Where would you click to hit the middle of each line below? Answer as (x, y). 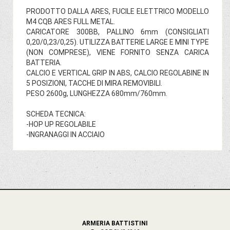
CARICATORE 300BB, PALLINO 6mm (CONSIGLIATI (118, 32)
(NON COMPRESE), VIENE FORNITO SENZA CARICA (118, 52)
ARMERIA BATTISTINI (115, 223)
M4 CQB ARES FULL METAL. (71, 21)
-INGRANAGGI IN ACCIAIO (65, 134)
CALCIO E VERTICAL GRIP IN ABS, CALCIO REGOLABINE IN (118, 73)
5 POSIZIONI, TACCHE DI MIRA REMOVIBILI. (94, 83)
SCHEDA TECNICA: (56, 114)
